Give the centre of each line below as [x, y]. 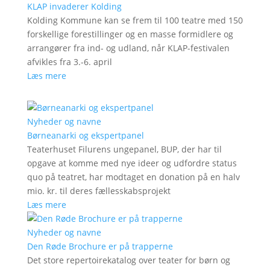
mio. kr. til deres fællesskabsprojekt [99, 190]
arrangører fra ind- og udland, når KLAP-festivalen [128, 48]
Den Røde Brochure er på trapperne [100, 246]
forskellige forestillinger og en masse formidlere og [130, 34]
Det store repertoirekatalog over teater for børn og [128, 260]
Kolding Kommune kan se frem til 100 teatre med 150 [135, 20]
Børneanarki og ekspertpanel [85, 135]
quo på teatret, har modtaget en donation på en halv [133, 177]
